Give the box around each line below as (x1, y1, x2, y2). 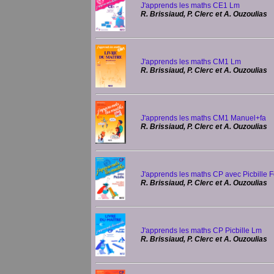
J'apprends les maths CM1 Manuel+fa (141, 114, 266, 122)
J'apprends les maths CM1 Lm (141, 57, 241, 66)
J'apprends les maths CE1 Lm (141, 1, 240, 10)
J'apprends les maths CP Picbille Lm (141, 226, 262, 235)
